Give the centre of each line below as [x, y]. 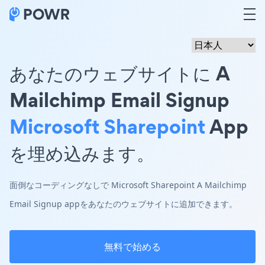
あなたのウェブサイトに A [119, 73]
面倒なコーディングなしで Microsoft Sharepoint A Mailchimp [128, 185]
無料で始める [132, 247]
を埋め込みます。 [82, 153]
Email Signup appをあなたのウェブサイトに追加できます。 [123, 204]
